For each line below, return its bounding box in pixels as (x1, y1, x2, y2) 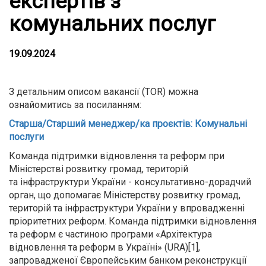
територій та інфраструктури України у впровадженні (9, 202, 245, 214)
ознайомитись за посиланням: (9, 99, 141, 110)
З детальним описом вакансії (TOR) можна (9, 86, 198, 97)
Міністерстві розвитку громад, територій (9, 163, 188, 175)
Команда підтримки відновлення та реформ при (9, 150, 224, 161)
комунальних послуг (9, 12, 216, 36)
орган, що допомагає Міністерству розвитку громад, (9, 189, 240, 201)
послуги (9, 131, 44, 142)
